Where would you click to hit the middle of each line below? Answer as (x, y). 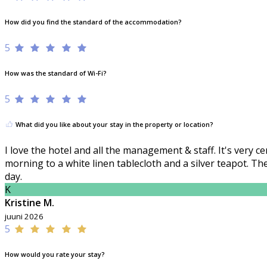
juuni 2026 (24, 216)
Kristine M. (30, 202)
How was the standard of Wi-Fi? (56, 73)
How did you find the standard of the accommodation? (93, 22)
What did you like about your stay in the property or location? (114, 124)
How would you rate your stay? (55, 254)
